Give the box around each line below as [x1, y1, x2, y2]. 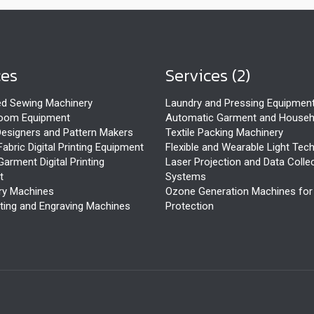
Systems [165, 170, 206, 183]
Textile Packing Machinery [165, 126, 283, 139]
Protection [165, 200, 214, 212]
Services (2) [165, 63, 250, 88]
